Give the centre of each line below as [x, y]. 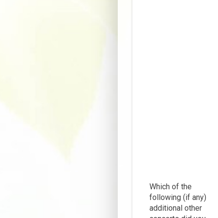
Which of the [171, 187]
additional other [176, 208]
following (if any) [178, 198]
